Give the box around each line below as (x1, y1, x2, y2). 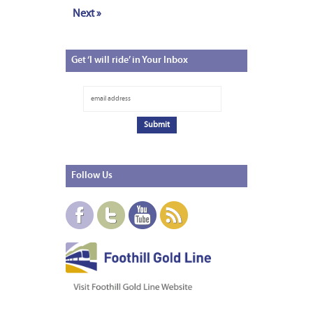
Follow (71, 170, 100, 182)
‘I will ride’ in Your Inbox (86, 55, 188, 66)
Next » (73, 8, 101, 20)
